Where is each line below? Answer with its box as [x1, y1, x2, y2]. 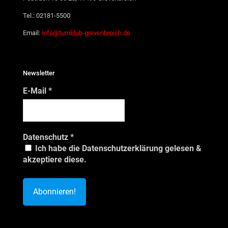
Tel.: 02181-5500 [23, 12, 70, 19]
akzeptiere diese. [23, 155, 87, 164]
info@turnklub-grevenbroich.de [42, 29, 130, 37]
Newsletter [23, 69, 55, 77]
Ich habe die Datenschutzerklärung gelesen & [33, 144, 202, 153]
